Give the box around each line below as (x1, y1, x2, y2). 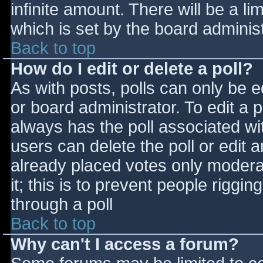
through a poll (11, 195, 113, 214)
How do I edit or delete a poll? (11, 59, 253, 78)
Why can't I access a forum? (11, 235, 239, 254)
